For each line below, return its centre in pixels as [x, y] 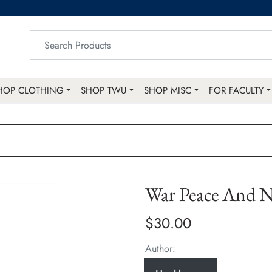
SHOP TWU [104, 91]
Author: [160, 249]
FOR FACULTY [236, 91]
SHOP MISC [168, 91]
